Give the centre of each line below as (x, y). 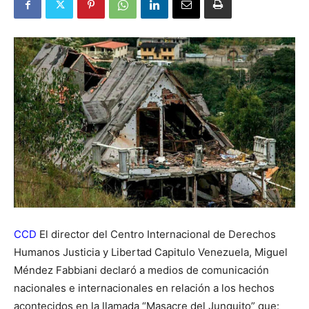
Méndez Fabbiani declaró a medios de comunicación (141, 270)
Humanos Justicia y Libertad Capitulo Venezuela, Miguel (151, 252)
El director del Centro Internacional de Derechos (158, 235)
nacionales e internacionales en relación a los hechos (144, 288)
